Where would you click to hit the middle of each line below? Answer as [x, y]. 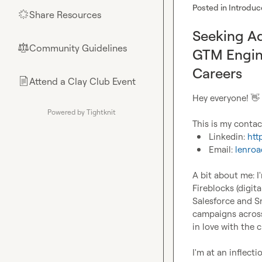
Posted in [211, 7]
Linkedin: [228, 137]
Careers [217, 73]
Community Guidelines [78, 48]
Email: [222, 149]
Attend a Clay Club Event [82, 81]
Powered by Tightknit [82, 112]
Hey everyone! [222, 98]
